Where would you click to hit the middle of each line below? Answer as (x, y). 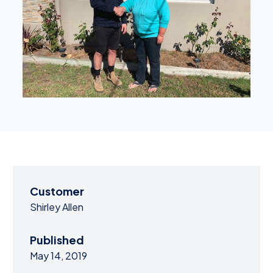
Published (57, 240)
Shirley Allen (57, 207)
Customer (57, 191)
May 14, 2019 (58, 256)
